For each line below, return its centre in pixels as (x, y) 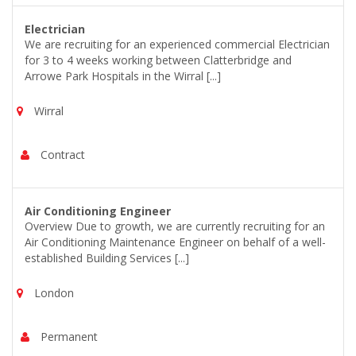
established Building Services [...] (107, 258)
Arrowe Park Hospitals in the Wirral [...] (123, 76)
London (52, 293)
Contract (61, 155)
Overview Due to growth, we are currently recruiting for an (175, 226)
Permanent (68, 337)
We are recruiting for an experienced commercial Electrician (177, 44)
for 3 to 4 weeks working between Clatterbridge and (158, 60)
